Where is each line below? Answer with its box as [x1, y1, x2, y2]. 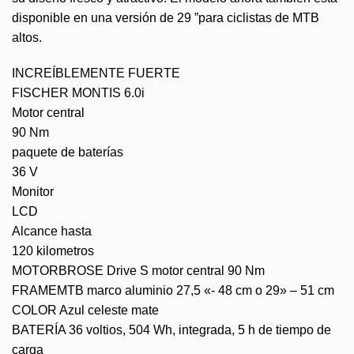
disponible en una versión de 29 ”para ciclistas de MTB [12, 10, 319, 24]
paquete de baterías [12, 145, 123, 160]
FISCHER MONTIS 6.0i [12, 86, 145, 100]
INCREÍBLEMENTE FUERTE [12, 66, 180, 81]
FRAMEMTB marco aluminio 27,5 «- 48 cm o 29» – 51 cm [12, 284, 334, 298]
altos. [12, 30, 42, 44]
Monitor [12, 185, 54, 199]
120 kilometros [12, 244, 94, 258]
